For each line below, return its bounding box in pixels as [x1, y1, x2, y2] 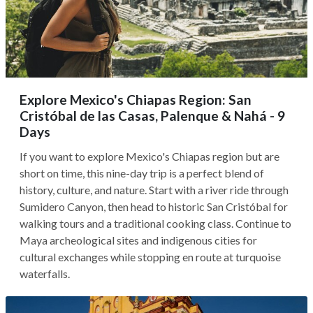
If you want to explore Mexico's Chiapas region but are [20, 150, 279, 163]
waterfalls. [20, 267, 70, 280]
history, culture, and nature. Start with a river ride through [20, 183, 289, 196]
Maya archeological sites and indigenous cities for [20, 233, 257, 247]
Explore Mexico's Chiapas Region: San [20, 92, 252, 108]
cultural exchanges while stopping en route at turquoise [20, 250, 281, 263]
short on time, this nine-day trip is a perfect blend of [20, 166, 264, 180]
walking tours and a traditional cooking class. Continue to [20, 217, 291, 230]
